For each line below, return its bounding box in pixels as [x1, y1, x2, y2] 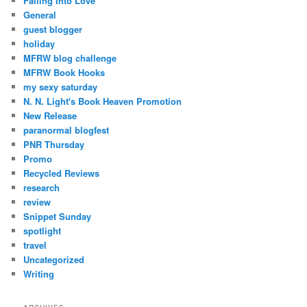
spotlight [23, 223, 62, 237]
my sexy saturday [23, 79, 98, 93]
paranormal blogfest [23, 123, 110, 136]
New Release [23, 108, 77, 122]
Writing [23, 267, 55, 280]
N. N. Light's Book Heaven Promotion [23, 94, 182, 108]
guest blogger [23, 22, 83, 36]
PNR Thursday [23, 137, 85, 151]
